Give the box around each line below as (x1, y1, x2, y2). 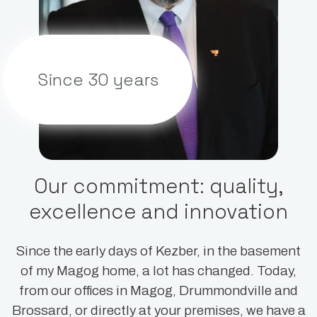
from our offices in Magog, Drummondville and (19, 283, 298, 299)
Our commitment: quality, (34, 173, 283, 200)
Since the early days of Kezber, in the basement (16, 243, 301, 259)
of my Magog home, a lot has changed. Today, (21, 263, 296, 279)
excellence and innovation (29, 199, 288, 225)
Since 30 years (38, 69, 158, 91)
